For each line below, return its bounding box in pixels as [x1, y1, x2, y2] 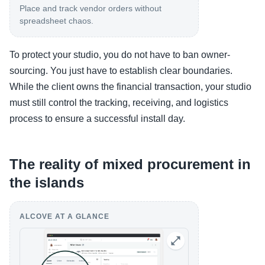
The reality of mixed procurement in [9, 156, 251, 172]
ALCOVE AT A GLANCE [20, 212, 109, 221]
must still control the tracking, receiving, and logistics [9, 98, 228, 108]
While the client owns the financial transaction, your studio [9, 82, 251, 92]
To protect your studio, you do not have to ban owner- [9, 50, 230, 60]
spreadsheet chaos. [20, 16, 93, 25]
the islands [9, 174, 84, 190]
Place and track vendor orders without [20, 4, 161, 13]
